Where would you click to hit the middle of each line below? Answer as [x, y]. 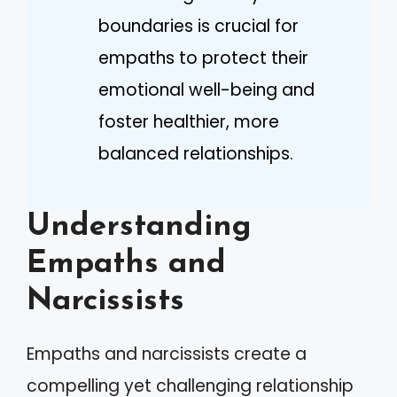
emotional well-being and [206, 90]
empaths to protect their [203, 58]
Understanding [139, 227]
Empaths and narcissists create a [167, 354]
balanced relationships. [196, 153]
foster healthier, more [189, 121]
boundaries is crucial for [198, 26]
